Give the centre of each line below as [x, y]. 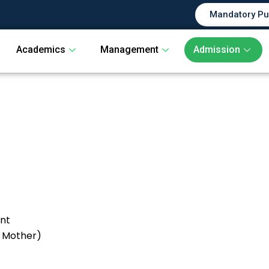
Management [129, 50]
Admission [216, 50]
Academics [41, 50]
